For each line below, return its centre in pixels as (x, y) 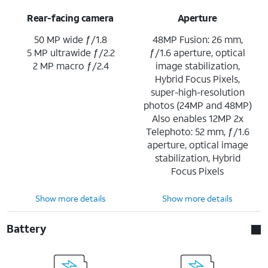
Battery (27, 228)
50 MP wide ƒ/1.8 (71, 39)
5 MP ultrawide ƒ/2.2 (71, 52)
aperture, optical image (197, 144)
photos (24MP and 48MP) (197, 105)
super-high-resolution (197, 92)
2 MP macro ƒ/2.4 (71, 65)
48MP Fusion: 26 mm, (197, 39)
